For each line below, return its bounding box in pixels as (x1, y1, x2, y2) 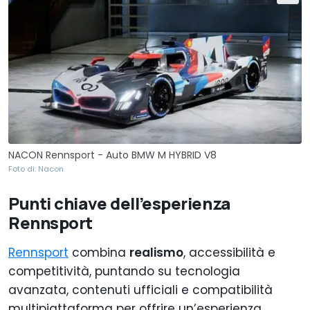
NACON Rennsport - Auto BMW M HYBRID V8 (8, 147, 217, 162)
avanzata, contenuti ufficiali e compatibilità (8, 281, 273, 298)
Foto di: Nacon (8, 163, 64, 174)
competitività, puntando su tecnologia (8, 262, 240, 280)
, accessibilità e (183, 244, 275, 261)
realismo (129, 244, 183, 261)
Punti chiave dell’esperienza (8, 191, 230, 215)
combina (69, 244, 129, 261)
